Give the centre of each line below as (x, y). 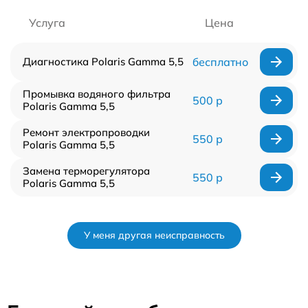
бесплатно (220, 62)
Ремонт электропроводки (86, 132)
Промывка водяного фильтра (97, 94)
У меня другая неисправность (154, 235)
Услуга (47, 23)
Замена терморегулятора (86, 171)
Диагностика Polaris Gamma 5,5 (103, 62)
